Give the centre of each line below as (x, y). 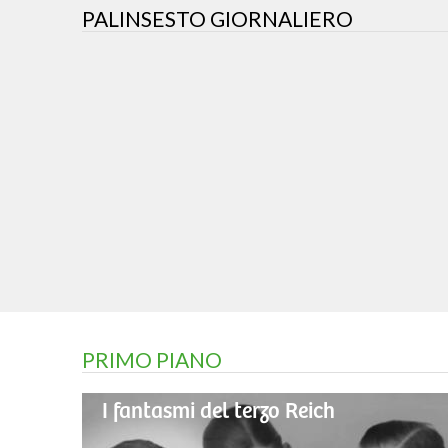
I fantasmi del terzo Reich (218, 412)
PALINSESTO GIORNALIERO (217, 19)
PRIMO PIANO (152, 360)
